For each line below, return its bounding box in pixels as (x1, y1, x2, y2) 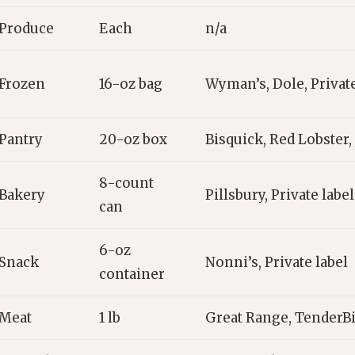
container (99, 265, 165, 284)
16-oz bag (99, 75, 162, 94)
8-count (99, 174, 154, 193)
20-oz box (99, 131, 167, 149)
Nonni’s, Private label (205, 254, 348, 272)
